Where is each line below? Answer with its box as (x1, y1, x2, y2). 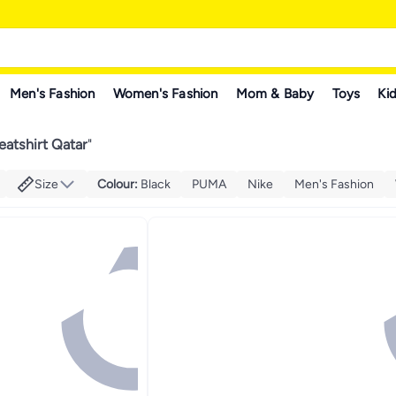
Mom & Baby (235, 85, 315, 102)
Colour (97, 176, 134, 192)
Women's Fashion (112, 85, 218, 102)
